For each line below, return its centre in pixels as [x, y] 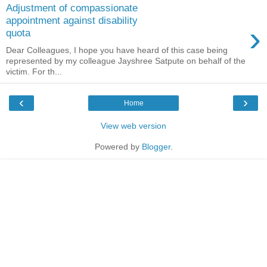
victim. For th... [34, 71]
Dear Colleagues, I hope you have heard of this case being [117, 50]
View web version [133, 125]
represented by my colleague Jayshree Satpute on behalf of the [126, 60]
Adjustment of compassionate [72, 8]
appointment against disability [72, 21]
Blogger [156, 146]
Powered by [118, 146]
